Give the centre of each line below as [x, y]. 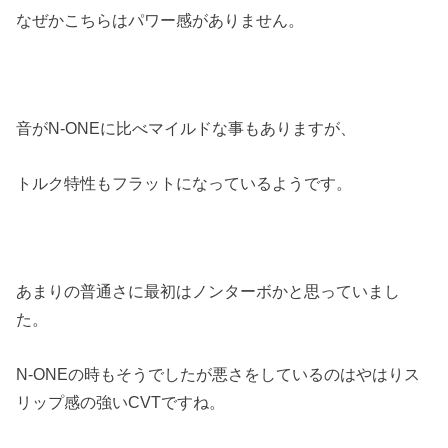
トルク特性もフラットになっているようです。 [184, 182]
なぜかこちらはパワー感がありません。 [160, 19]
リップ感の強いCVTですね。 [121, 401]
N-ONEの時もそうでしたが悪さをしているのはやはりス [218, 373]
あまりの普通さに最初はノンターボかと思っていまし [208, 291]
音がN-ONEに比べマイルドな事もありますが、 [186, 128]
